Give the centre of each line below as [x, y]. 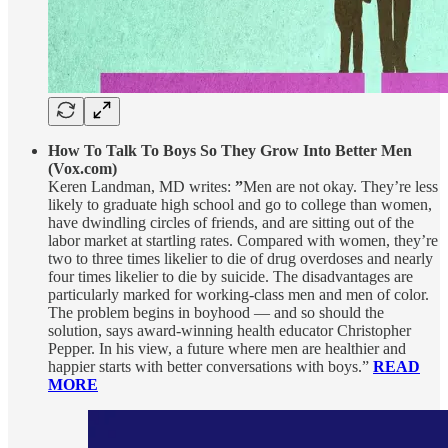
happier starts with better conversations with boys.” [210, 366]
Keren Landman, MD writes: [141, 186]
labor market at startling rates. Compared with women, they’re [243, 240]
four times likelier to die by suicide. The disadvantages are [230, 276]
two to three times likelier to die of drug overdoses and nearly [240, 258]
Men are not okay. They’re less [340, 186]
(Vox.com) [82, 168]
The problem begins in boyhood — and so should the [216, 312]
